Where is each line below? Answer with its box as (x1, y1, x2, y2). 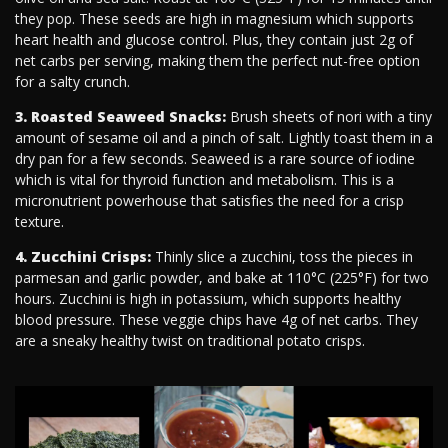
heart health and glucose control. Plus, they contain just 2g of (15, 30, 413, 50)
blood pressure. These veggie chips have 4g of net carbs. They (15, 310, 418, 330)
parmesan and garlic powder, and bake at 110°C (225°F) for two (15, 268, 429, 288)
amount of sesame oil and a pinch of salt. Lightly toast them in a (15, 128, 433, 148)
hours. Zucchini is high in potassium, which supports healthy (15, 289, 401, 309)
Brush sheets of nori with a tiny (226, 107, 432, 127)
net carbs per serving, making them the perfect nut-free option (15, 51, 420, 71)
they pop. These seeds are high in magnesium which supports (15, 9, 414, 29)
